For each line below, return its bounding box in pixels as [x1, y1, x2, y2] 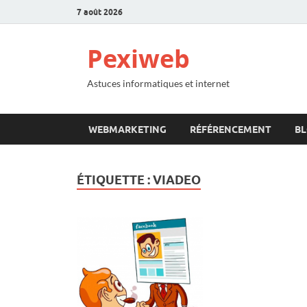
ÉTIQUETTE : [77, 173, 153, 187]
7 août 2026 [77, 6, 123, 17]
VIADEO [153, 173, 201, 187]
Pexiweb [87, 42, 190, 75]
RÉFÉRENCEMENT [190, 123, 271, 135]
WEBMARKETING [88, 123, 167, 135]
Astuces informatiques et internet [87, 77, 230, 89]
